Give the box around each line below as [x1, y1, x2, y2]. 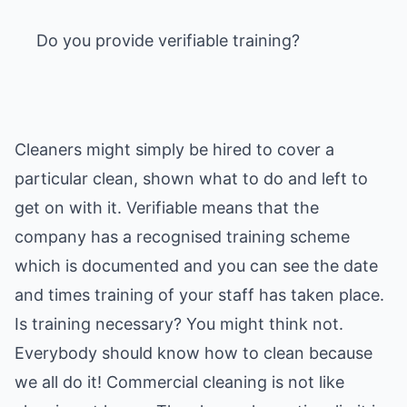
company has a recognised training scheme [15, 227, 350, 246]
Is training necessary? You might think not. [15, 314, 343, 333]
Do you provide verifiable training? [36, 31, 300, 50]
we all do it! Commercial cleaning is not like [15, 372, 344, 392]
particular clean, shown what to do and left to [15, 169, 368, 188]
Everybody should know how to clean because [15, 343, 372, 362]
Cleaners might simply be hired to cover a [15, 140, 334, 159]
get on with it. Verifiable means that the [15, 198, 319, 217]
